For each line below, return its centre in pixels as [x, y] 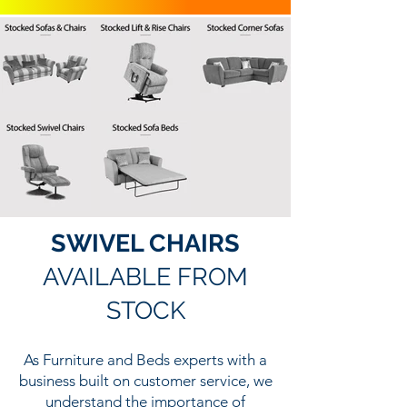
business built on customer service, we [145, 381]
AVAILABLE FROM [145, 277]
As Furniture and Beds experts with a [145, 360]
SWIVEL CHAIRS [145, 243]
